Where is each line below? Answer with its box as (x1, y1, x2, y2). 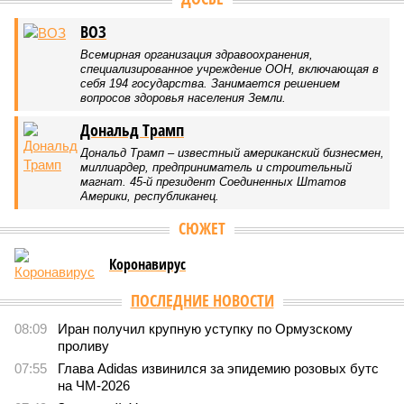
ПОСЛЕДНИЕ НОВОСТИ (130, 289, 274, 311)
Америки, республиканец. (80, 189, 219, 203)
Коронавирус (109, 254, 186, 274)
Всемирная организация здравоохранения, (80, 48, 313, 61)
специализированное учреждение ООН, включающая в (80, 62, 379, 76)
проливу (58, 338, 109, 353)
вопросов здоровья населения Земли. (80, 91, 286, 105)
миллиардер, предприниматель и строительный (80, 161, 352, 174)
